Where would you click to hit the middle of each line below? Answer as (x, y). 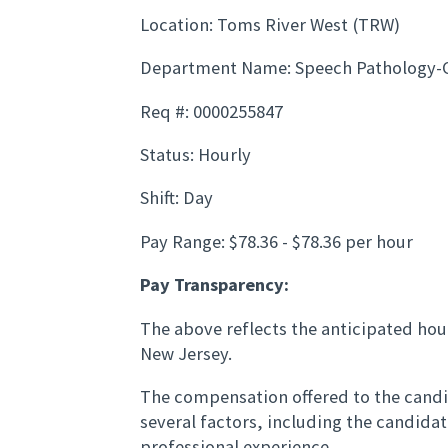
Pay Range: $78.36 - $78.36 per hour (276, 241)
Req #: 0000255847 (211, 111)
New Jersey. (186, 353)
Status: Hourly (195, 155)
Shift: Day (176, 198)
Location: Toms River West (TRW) (270, 24)
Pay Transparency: (214, 285)
